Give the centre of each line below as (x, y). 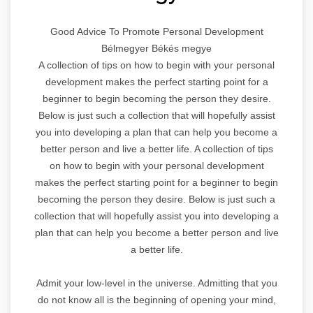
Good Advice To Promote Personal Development (156, 31)
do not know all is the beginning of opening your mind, (156, 299)
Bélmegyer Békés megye (156, 48)
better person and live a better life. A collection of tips (156, 148)
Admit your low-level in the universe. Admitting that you (156, 283)
